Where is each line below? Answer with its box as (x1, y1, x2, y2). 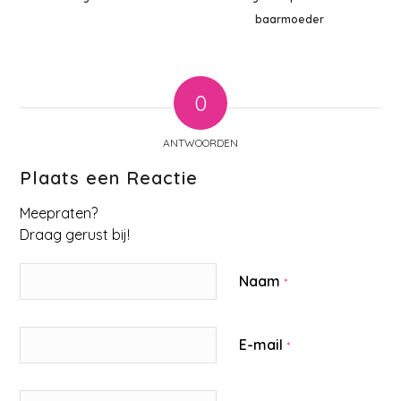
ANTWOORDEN (163, 136, 238, 150)
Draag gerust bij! (20, 226, 131, 244)
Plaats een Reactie (20, 166, 199, 190)
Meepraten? (20, 204, 98, 223)
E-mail (239, 336, 287, 354)
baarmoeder (254, 13, 324, 27)
